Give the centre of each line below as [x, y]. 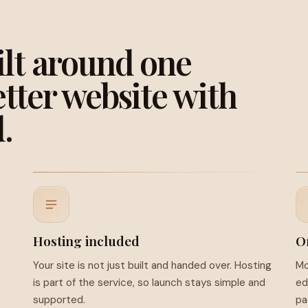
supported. [59, 299]
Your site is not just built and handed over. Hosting [152, 265]
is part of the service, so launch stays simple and [149, 282]
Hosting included [86, 240]
